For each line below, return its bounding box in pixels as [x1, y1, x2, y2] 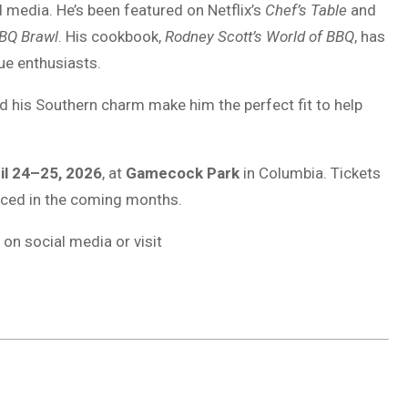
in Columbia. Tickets [240, 164, 381, 182]
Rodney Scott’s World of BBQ [165, 27, 354, 46]
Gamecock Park [126, 164, 240, 182]
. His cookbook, [58, 27, 165, 46]
